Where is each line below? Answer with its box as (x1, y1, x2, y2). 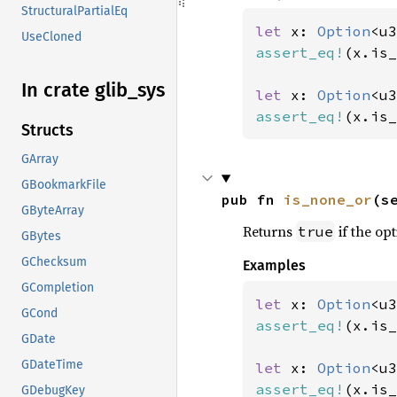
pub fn (221, 191, 284, 208)
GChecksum (21, 254, 87, 270)
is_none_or (283, 191, 372, 208)
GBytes (21, 229, 61, 245)
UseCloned (21, 29, 82, 45)
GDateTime (21, 357, 83, 373)
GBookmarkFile (21, 177, 106, 193)
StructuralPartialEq (21, 4, 128, 19)
